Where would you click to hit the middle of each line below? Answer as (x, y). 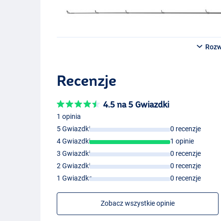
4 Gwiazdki (74, 141)
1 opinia (69, 117)
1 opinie (182, 141)
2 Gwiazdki (74, 166)
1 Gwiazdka (75, 178)
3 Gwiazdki (74, 154)
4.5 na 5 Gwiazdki (136, 105)
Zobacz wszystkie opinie (138, 203)
